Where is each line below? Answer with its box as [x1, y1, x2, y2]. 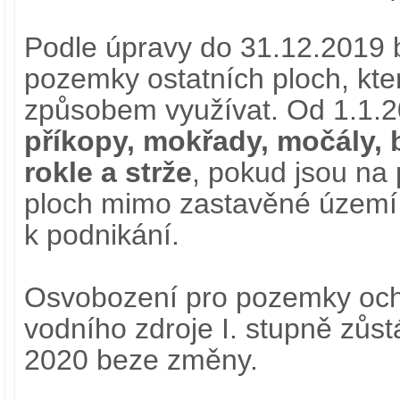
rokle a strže [24, 156, 192, 188]
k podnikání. [24, 219, 179, 251]
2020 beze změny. [24, 344, 258, 376]
